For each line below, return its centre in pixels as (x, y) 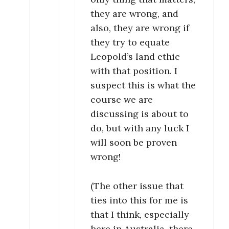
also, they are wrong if (140, 28)
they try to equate (130, 42)
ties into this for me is (139, 200)
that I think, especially (140, 215)
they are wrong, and (134, 14)
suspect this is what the (143, 85)
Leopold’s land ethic (135, 57)
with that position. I (134, 71)
